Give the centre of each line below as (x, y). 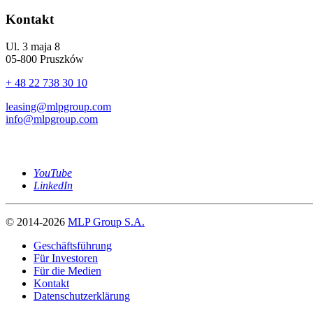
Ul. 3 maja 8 (33, 46)
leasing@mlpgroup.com (58, 106)
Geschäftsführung (73, 246)
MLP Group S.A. (106, 222)
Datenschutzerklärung (82, 296)
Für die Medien (67, 271)
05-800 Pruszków (45, 59)
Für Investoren (66, 259)
